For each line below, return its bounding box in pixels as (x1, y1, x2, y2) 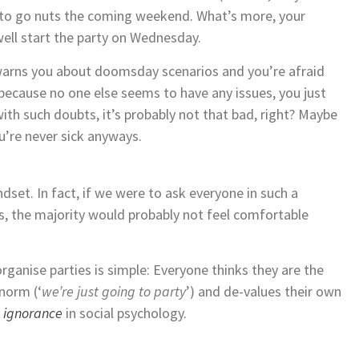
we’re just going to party (42, 281, 186, 301)
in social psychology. (63, 303, 187, 322)
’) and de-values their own (186, 281, 341, 301)
